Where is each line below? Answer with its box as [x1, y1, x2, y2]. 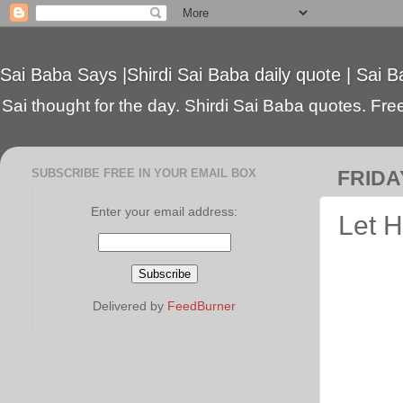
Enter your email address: [91, 203, 237, 219]
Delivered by [93, 298, 167, 313]
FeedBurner [167, 298, 236, 313]
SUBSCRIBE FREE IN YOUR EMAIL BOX [31, 166, 256, 180]
